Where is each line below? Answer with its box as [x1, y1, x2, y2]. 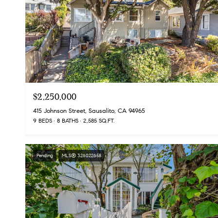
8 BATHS [57, 117, 78, 125]
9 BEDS [33, 117, 52, 125]
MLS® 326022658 [62, 152, 101, 159]
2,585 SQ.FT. [83, 117, 114, 125]
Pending [36, 152, 53, 159]
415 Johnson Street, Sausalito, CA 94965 [33, 107, 145, 115]
